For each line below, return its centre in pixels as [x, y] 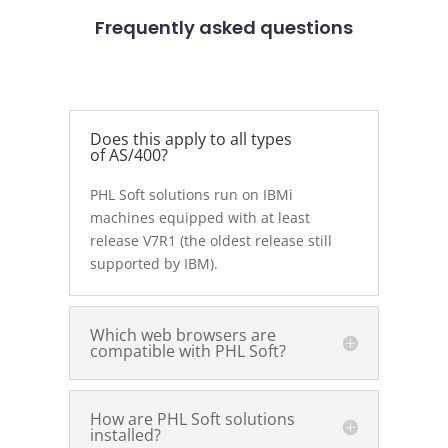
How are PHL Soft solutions [192, 419]
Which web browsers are [182, 335]
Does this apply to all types [190, 139]
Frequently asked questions [223, 27]
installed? [125, 435]
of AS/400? [128, 155]
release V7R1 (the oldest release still [210, 240]
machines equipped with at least [199, 217]
